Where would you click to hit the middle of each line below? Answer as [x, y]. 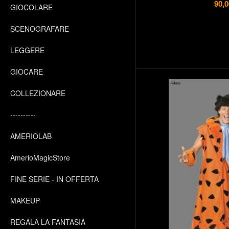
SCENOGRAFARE [40, 29]
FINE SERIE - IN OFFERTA [54, 179]
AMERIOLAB [31, 136]
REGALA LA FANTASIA [48, 222]
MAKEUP [25, 200]
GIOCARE [27, 72]
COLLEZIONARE [38, 93]
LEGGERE [27, 50]
